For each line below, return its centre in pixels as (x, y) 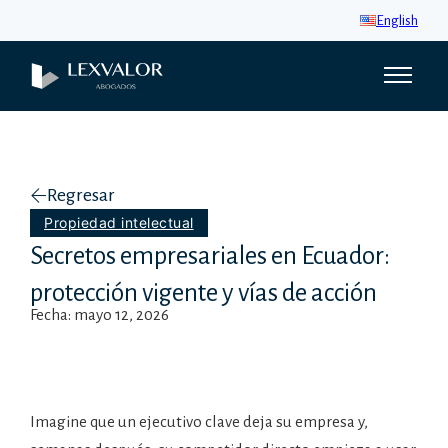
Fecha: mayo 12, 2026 (99, 314)
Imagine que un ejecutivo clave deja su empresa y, (199, 421)
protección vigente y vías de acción (203, 292)
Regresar (81, 195)
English (397, 20)
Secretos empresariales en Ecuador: (210, 255)
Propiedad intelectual (119, 222)
